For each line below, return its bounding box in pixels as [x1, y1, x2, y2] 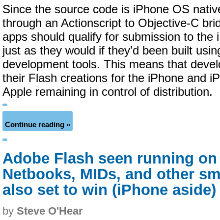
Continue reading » [5, 121, 70, 129]
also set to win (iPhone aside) [2, 181, 216, 198]
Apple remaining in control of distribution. [2, 85, 213, 98]
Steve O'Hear [17, 205, 83, 217]
